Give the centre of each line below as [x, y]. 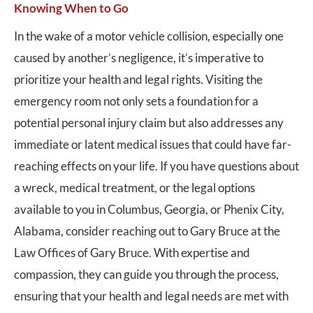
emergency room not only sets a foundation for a [136, 101]
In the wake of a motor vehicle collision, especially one [149, 36]
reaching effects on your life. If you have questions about [156, 166]
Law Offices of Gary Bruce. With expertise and [132, 253]
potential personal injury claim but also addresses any [149, 123]
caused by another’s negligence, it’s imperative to [139, 58]
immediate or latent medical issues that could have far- [153, 144]
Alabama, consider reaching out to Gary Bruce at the [147, 231]
